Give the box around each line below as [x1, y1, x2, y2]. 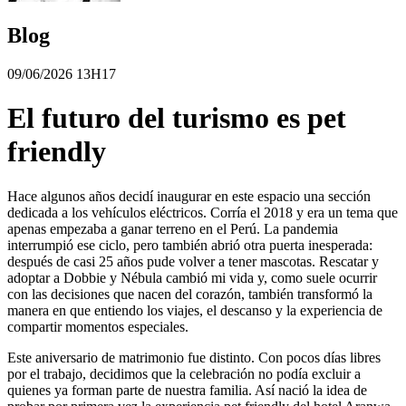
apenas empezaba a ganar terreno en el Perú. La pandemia [7, 220, 338, 237]
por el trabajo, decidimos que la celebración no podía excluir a [7, 365, 361, 382]
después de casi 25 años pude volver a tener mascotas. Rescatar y [7, 253, 379, 269]
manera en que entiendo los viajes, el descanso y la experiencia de [7, 302, 382, 318]
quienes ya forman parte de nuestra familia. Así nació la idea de [7, 382, 367, 398]
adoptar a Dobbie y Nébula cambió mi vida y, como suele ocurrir [7, 269, 377, 285]
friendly [7, 135, 106, 169]
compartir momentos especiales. [7, 318, 188, 334]
